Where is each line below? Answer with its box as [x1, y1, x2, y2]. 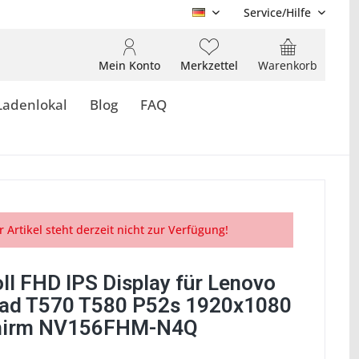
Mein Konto [99, 58, 160, 73]
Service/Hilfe [244, 5, 311, 20]
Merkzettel [180, 58, 238, 73]
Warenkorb [258, 58, 317, 73]
